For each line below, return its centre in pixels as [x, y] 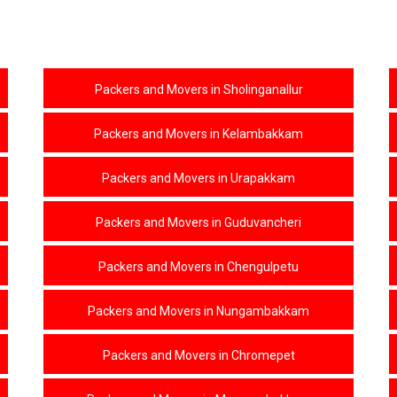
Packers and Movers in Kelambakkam [198, 134]
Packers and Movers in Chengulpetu [198, 267]
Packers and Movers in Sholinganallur [198, 90]
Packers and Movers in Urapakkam [198, 178]
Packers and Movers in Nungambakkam [198, 311]
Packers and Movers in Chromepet [198, 355]
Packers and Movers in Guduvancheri [198, 222]
